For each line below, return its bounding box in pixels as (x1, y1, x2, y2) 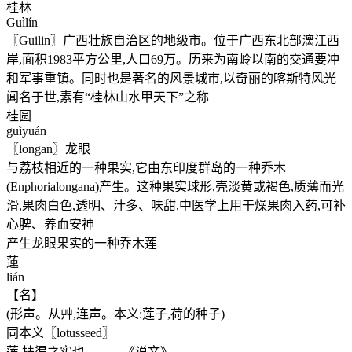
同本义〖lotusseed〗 (6, 326, 115, 340)
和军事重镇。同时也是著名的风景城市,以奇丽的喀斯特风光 (6, 71, 336, 86)
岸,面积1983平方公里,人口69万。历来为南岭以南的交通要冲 (6, 53, 339, 67)
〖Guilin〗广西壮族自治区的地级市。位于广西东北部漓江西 (6, 34, 339, 48)
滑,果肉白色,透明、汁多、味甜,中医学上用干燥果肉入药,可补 (6, 199, 346, 213)
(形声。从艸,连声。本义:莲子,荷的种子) (6, 307, 225, 321)
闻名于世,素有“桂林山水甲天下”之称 (6, 90, 209, 104)
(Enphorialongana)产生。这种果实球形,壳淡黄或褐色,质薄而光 (6, 180, 344, 194)
